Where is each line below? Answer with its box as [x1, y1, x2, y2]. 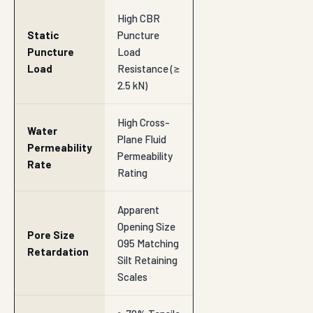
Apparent [117, 203, 159, 217]
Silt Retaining [117, 254, 177, 267]
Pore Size [27, 228, 75, 242]
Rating [117, 166, 147, 180]
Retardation [27, 245, 89, 259]
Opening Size [117, 220, 175, 233]
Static [27, 29, 59, 42]
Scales [117, 270, 147, 284]
